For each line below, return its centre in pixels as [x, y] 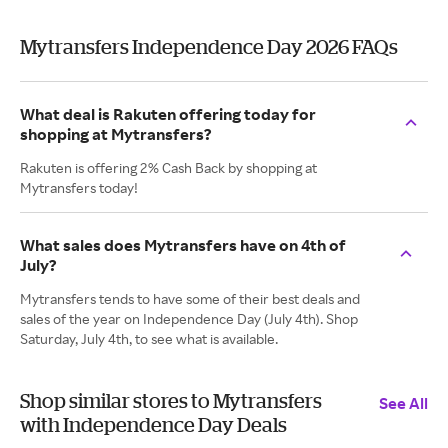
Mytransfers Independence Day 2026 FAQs [209, 46]
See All [403, 403]
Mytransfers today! [79, 187]
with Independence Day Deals [153, 424]
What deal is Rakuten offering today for [168, 114]
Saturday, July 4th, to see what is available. [149, 338]
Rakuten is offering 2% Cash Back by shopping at [168, 167]
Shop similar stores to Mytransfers [171, 400]
